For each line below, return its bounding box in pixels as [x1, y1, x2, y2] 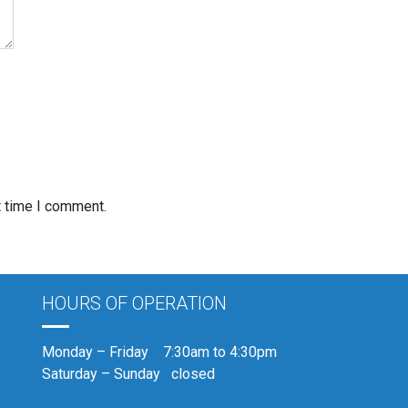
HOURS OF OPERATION [42, 292, 227, 314]
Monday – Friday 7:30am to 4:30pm [42, 343, 277, 361]
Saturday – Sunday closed [42, 365, 215, 382]
